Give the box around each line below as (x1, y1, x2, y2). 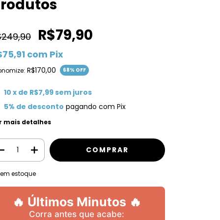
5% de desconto (3, 102, 64, 112)
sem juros (55, 87, 92, 98)
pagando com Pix (63, 102, 126, 112)
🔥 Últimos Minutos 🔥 (12, 194, 141, 210)
